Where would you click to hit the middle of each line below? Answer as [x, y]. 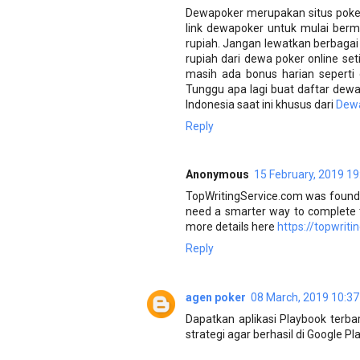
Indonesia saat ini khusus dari [261, 104]
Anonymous [217, 175]
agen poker [216, 297]
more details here [231, 227]
